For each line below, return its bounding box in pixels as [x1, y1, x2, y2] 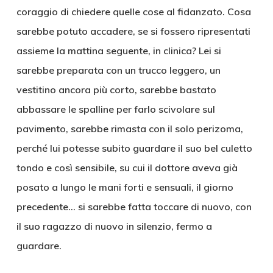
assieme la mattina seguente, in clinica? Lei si [16, 44, 221, 57]
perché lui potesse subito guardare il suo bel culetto [16, 142, 252, 154]
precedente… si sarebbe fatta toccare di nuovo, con [16, 200, 252, 213]
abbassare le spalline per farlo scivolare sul [16, 103, 215, 115]
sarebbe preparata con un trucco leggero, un [16, 64, 221, 76]
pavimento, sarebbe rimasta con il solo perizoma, [16, 122, 243, 135]
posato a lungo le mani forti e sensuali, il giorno [16, 181, 233, 193]
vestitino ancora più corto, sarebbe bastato [16, 83, 216, 96]
